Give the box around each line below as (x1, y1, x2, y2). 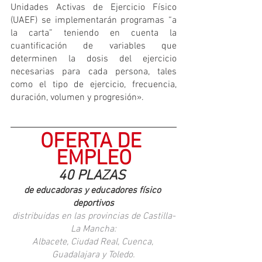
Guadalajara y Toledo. (52, 249, 135, 261)
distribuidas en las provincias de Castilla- (12, 210, 175, 222)
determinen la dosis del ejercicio (11, 53, 177, 65)
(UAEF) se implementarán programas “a (11, 14, 177, 26)
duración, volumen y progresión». (11, 91, 144, 104)
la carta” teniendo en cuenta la (11, 27, 177, 39)
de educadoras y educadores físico (24, 184, 163, 196)
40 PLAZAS (58, 167, 125, 184)
